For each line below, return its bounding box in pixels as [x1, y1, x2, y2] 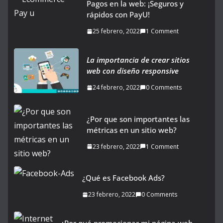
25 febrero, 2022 [93, 27, 140, 36]
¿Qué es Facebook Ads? [82, 173, 165, 183]
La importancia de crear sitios [87, 55, 190, 65]
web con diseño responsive [87, 66, 179, 76]
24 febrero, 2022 [93, 83, 140, 92]
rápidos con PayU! [87, 9, 150, 20]
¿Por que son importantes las [87, 113, 190, 124]
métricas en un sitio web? [87, 124, 177, 135]
